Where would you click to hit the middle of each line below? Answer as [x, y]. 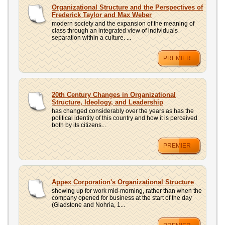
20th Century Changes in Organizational [114, 95]
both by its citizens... [79, 125]
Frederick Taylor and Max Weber [102, 15]
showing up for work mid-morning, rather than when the [127, 191]
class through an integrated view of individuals [115, 31]
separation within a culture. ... [91, 38]
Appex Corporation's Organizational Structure [123, 182]
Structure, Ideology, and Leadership [107, 102]
